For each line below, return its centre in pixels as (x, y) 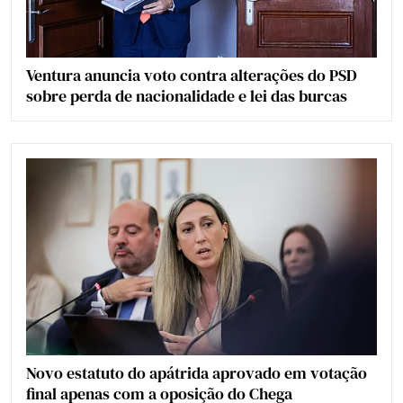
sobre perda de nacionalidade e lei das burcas (187, 95)
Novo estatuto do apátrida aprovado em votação (197, 373)
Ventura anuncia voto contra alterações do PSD (192, 75)
